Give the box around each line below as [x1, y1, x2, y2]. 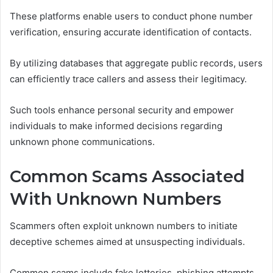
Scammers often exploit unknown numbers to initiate [10, 220, 238, 232]
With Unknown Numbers [10, 188, 221, 209]
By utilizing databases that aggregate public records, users [10, 57, 263, 69]
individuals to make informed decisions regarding [10, 119, 222, 132]
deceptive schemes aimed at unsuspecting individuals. [10, 236, 245, 248]
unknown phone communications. [10, 135, 155, 147]
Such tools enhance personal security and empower [10, 104, 234, 116]
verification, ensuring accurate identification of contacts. [10, 26, 252, 38]
